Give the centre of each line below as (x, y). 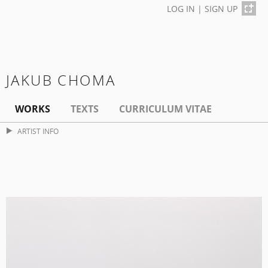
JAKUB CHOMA (61, 80)
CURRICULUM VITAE (165, 109)
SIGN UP (221, 9)
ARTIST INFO (38, 132)
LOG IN (181, 9)
